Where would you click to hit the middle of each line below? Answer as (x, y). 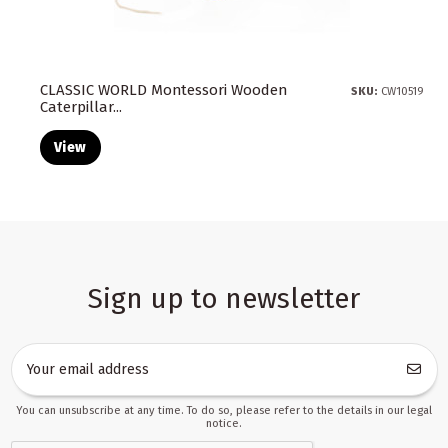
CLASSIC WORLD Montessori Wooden (163, 90)
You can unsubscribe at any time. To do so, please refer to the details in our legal (224, 410)
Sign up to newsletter (224, 298)
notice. (224, 423)
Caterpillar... (80, 107)
